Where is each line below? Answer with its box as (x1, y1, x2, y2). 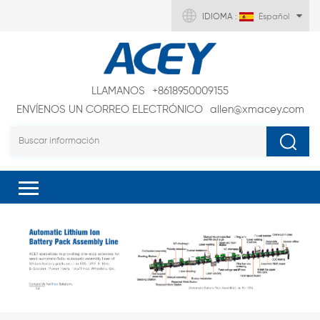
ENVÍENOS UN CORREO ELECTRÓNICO (16, 104, 203, 116)
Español (259, 13, 289, 21)
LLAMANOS (91, 86, 145, 97)
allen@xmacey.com (209, 104, 304, 116)
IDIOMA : (202, 13, 239, 21)
